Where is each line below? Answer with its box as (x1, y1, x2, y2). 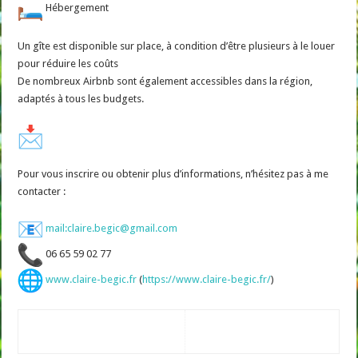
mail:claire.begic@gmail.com (46, 222, 178, 234)
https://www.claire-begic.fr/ (142, 273, 272, 285)
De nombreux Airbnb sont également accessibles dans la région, (18, 74, 313, 87)
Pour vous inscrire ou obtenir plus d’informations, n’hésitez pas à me (18, 167, 329, 180)
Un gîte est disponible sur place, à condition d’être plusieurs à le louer (18, 39, 336, 52)
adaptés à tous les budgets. (18, 92, 145, 105)
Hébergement (43, 2, 109, 14)
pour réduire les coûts (18, 57, 119, 70)
